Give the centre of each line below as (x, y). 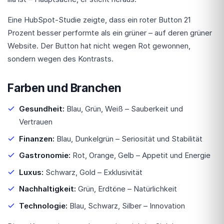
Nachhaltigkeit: (47, 189)
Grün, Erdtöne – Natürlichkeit (126, 189)
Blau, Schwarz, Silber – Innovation (126, 205)
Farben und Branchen (64, 88)
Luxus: (31, 172)
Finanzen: (36, 138)
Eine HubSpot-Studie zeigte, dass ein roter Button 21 (99, 20)
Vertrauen (35, 122)
